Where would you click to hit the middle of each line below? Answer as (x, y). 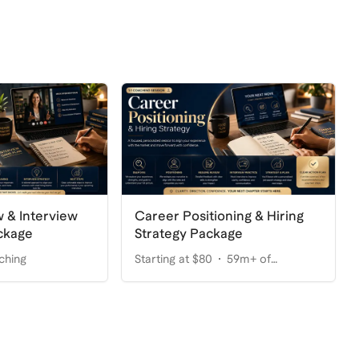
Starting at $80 (174, 258)
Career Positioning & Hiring (220, 216)
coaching (159, 278)
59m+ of (249, 258)
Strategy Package (189, 233)
